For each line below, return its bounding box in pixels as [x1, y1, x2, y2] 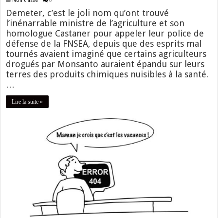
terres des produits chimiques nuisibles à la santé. [6, 69, 209, 80]
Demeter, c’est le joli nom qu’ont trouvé [6, 8, 169, 18]
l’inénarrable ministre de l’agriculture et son [6, 18, 185, 29]
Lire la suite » [12, 98, 43, 106]
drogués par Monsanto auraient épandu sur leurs [6, 59, 205, 70]
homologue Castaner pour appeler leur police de [6, 28, 204, 39]
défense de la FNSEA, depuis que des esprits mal [6, 38, 202, 49]
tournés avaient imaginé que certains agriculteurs [6, 49, 207, 59]
